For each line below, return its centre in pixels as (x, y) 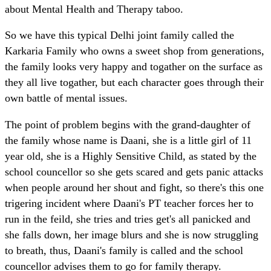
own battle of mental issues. (66, 98)
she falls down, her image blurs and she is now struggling (132, 234)
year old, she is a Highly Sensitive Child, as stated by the (131, 156)
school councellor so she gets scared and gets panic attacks (134, 171)
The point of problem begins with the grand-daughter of (128, 124)
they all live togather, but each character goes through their (134, 83)
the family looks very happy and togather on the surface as (134, 67)
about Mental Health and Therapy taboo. (94, 9)
